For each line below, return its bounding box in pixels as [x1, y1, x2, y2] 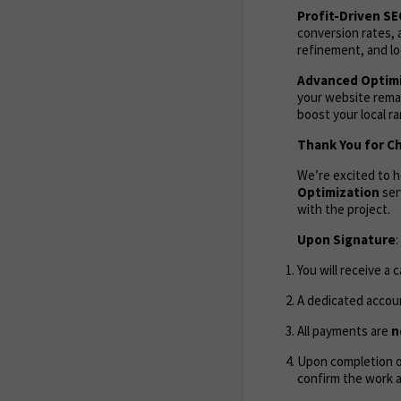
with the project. [297, 200, 390, 218]
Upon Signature [297, 230, 396, 248]
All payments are [297, 321, 391, 339]
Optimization [297, 183, 380, 200]
